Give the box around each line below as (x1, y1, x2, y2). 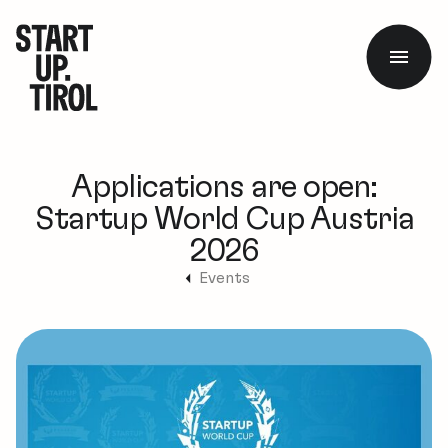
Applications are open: (71, 170, 377, 203)
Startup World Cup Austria (34, 202, 414, 235)
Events (198, 269, 250, 286)
